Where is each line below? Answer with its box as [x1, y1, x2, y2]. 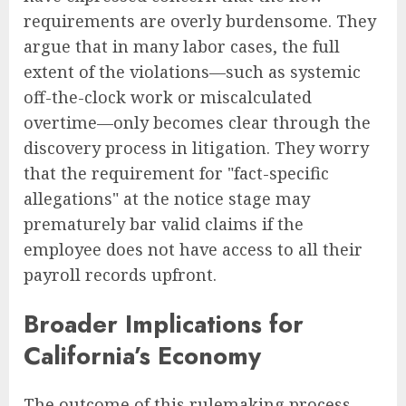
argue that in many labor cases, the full [24, 35, 340, 58]
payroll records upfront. [24, 264, 217, 286]
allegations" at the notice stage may [24, 188, 310, 210]
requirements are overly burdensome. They [24, 10, 376, 33]
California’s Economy [24, 337, 261, 373]
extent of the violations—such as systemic [24, 61, 361, 83]
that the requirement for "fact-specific [24, 162, 329, 185]
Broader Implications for [24, 305, 304, 342]
